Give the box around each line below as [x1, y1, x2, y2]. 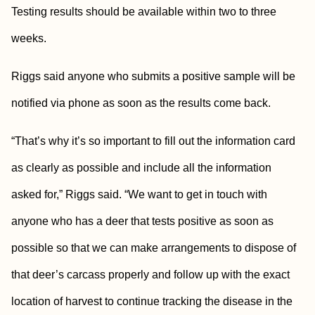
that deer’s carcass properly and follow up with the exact [11, 269, 290, 281]
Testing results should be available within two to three [11, 6, 276, 18]
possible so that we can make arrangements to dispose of [11, 242, 296, 254]
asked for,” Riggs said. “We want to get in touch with [11, 188, 267, 200]
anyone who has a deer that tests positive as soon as [11, 215, 274, 227]
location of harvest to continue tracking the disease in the [11, 295, 292, 307]
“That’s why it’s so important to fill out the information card [11, 135, 295, 147]
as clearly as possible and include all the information [11, 162, 271, 174]
